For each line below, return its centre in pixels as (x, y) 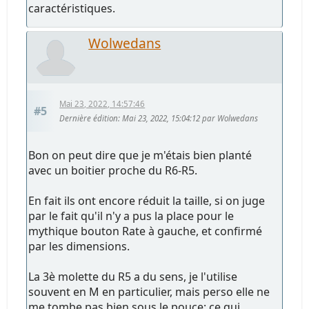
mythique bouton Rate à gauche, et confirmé (146, 231)
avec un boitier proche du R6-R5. (113, 170)
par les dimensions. (79, 246)
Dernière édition (89, 119)
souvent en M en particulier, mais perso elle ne (149, 291)
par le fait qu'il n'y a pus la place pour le (131, 216)
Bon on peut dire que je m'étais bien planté (140, 155)
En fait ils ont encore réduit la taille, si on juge (147, 200)
